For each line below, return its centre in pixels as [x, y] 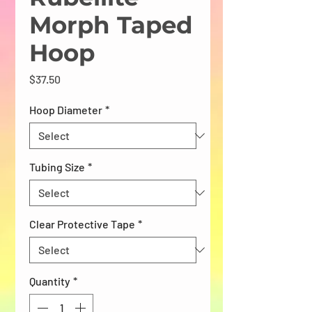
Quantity [50, 281]
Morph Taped [111, 25]
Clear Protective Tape [82, 224]
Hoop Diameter [66, 109]
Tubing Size [57, 166]
